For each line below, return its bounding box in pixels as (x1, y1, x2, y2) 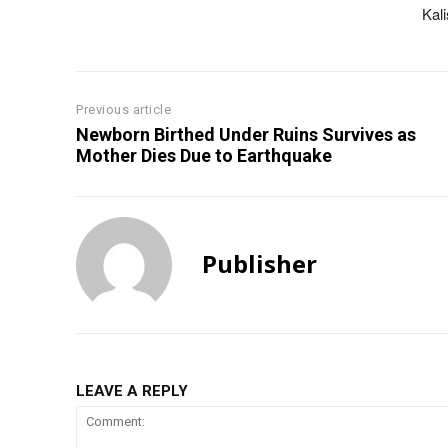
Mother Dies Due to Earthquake (76, 145, 332, 167)
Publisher (202, 247, 317, 281)
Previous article (76, 102, 171, 118)
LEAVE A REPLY (76, 382, 188, 401)
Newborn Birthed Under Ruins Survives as (76, 124, 416, 146)
